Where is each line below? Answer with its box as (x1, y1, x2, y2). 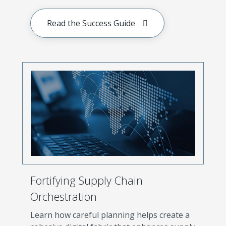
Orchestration (30, 189, 97, 204)
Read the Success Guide (47, 18, 135, 29)
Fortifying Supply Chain (30, 173, 143, 188)
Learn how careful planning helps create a (30, 209, 190, 220)
